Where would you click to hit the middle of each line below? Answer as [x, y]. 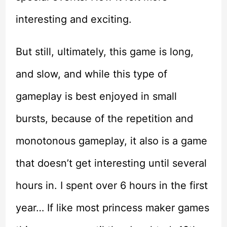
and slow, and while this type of [91, 74]
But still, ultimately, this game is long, [104, 52]
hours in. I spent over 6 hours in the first [111, 186]
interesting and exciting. [73, 20]
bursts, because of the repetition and [104, 119]
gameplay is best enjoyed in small [96, 97]
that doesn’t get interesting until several [111, 163]
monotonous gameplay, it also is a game [111, 141]
